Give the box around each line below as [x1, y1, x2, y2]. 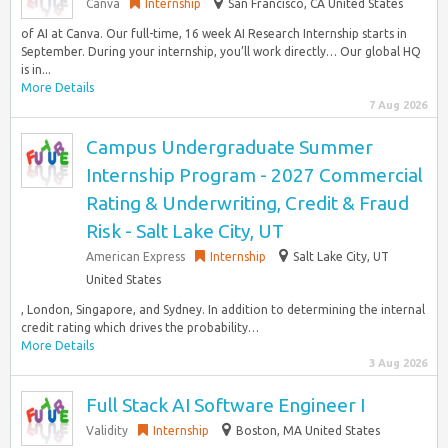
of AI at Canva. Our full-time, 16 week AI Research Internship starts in [21, 27, 407, 40]
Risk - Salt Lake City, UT [86, 220, 284, 242]
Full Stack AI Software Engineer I [86, 394, 365, 416]
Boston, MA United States [236, 424, 380, 437]
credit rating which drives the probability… [21, 321, 259, 334]
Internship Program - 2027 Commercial [86, 164, 423, 186]
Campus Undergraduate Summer [86, 136, 373, 158]
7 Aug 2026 [369, 99, 427, 111]
